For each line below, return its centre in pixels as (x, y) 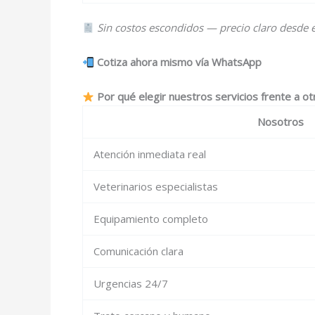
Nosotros (281, 122)
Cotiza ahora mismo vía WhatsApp (180, 62)
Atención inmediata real (150, 154)
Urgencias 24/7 (131, 283)
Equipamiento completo (151, 219)
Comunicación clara (139, 251)
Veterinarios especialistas (156, 186)
